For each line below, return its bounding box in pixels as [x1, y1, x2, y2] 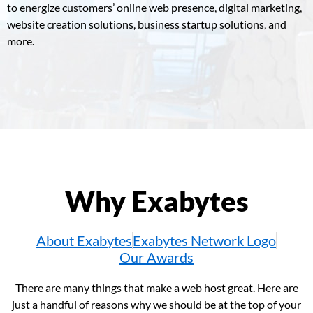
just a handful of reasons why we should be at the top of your [12, 298, 301, 311]
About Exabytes [36, 232, 132, 249]
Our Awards [119, 249, 194, 265]
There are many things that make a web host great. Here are [15, 281, 298, 294]
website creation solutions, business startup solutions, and [7, 17, 286, 31]
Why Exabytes [64, 184, 249, 218]
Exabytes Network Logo [133, 232, 276, 249]
